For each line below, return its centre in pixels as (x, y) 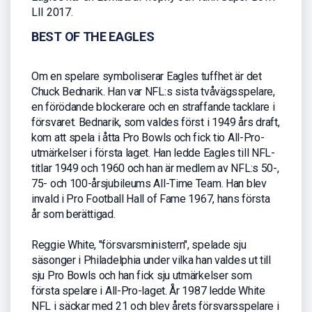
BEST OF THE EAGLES (93, 37)
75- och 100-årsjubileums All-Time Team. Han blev (149, 184)
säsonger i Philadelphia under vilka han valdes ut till (151, 260)
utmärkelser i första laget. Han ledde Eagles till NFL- (153, 153)
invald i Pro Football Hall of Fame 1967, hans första (151, 199)
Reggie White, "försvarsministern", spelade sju (139, 245)
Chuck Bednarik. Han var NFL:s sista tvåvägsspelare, (153, 92)
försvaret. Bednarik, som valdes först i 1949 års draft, (156, 123)
